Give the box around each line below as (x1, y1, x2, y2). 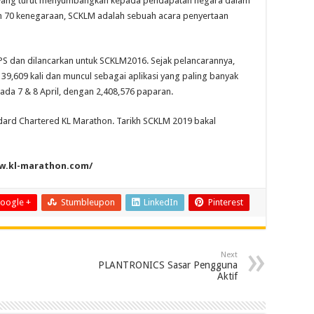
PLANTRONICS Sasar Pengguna (98, 259, 238, 271)
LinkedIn (144, 196, 178, 207)
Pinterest (208, 196, 243, 207)
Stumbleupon (61, 196, 115, 207)
